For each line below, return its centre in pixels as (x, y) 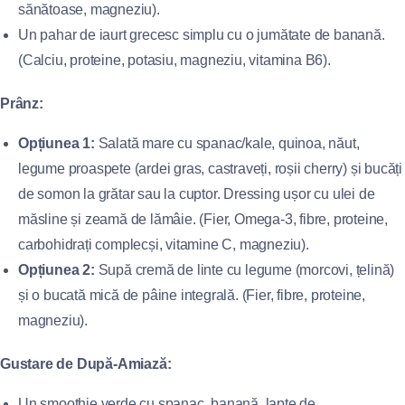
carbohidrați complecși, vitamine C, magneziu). (164, 245)
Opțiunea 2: (57, 270)
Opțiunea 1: (57, 143)
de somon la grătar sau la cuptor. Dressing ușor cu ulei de (197, 194)
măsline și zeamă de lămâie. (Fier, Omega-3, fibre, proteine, (203, 219)
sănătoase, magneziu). (89, 9)
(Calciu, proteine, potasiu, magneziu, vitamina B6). (174, 60)
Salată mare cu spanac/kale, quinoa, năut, (227, 143)
